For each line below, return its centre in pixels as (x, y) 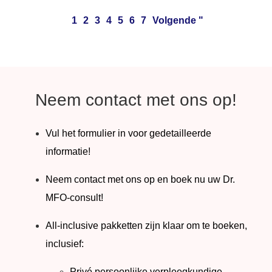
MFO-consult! (74, 198)
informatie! (68, 152)
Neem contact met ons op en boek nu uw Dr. (140, 180)
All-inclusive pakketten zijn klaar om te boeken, (146, 226)
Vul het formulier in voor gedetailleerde (128, 134)
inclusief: (65, 244)
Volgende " (178, 21)
